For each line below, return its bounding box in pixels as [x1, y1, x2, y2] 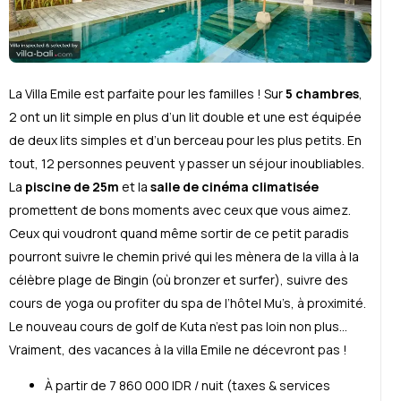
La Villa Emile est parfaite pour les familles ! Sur [9, 84, 286, 102]
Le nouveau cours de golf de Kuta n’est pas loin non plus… [9, 317, 347, 335]
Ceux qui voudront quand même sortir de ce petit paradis [9, 224, 349, 242]
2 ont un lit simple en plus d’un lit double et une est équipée [9, 107, 362, 125]
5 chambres [286, 84, 359, 102]
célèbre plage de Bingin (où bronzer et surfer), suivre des [9, 270, 348, 288]
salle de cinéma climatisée [150, 177, 319, 195]
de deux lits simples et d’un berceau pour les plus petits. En [9, 131, 362, 149]
